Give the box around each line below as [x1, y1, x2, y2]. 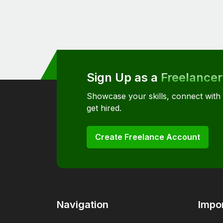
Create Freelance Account [95, 132, 200, 142]
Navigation [57, 199, 109, 211]
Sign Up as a [87, 70, 161, 85]
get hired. [87, 103, 121, 113]
